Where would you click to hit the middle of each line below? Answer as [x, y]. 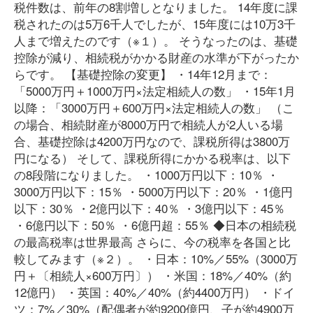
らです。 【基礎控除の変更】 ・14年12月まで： [143, 74]
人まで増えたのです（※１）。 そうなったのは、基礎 [156, 40]
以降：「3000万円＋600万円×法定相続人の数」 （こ [154, 107]
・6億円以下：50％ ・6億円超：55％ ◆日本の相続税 [155, 225]
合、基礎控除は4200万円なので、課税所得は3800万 [152, 141]
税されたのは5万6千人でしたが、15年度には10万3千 [155, 23]
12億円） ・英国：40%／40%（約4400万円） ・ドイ [154, 292]
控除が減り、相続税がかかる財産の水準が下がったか [156, 57]
